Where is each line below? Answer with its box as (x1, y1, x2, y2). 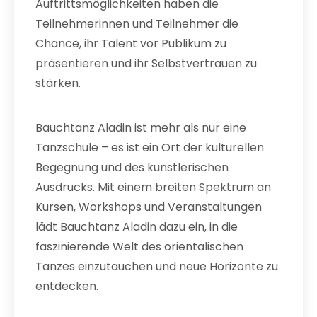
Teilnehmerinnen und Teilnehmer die (35, 16, 238, 32)
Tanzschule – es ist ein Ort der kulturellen (35, 139, 264, 156)
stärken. (35, 75, 81, 91)
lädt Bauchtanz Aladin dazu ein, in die (35, 219, 238, 235)
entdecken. (35, 278, 98, 294)
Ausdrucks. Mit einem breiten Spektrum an (35, 179, 271, 195)
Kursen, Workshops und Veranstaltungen (35, 199, 262, 215)
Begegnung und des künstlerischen (35, 159, 229, 175)
